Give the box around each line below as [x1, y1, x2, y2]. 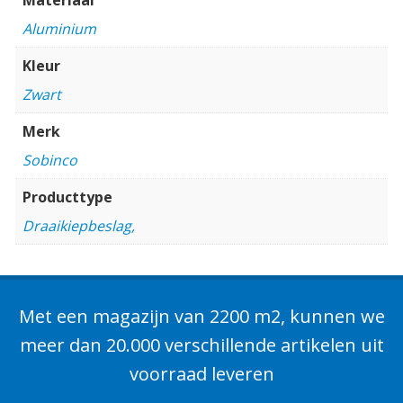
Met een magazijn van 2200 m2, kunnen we [18, 303, 385, 328]
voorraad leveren [129, 361, 274, 386]
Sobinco [22, 149, 77, 170]
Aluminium [22, 18, 96, 39]
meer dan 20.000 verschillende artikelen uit [19, 332, 384, 357]
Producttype [22, 186, 112, 207]
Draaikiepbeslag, [22, 215, 135, 236]
